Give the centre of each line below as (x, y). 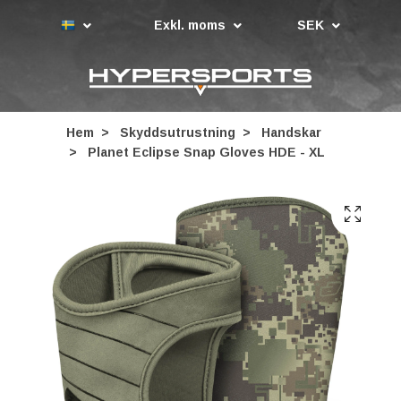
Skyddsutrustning (177, 132)
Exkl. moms (192, 25)
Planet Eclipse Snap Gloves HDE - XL (205, 152)
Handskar (291, 132)
